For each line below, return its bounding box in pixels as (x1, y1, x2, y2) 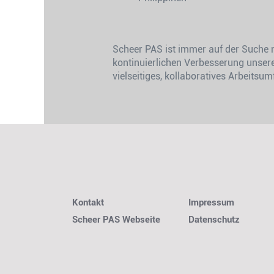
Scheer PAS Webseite (72, 214, 160, 225)
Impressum (188, 196, 234, 208)
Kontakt (72, 196, 104, 208)
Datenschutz (188, 214, 240, 225)
